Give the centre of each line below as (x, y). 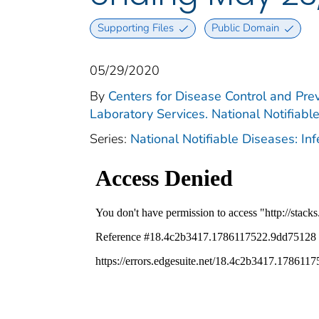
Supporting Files (135, 28)
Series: (110, 138)
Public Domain (246, 28)
